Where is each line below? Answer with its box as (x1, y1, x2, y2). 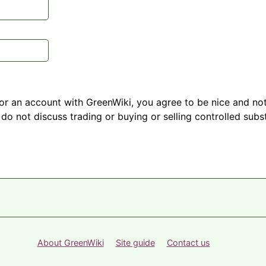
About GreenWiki (37, 237, 104, 248)
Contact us (166, 237, 210, 248)
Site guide (115, 237, 155, 248)
